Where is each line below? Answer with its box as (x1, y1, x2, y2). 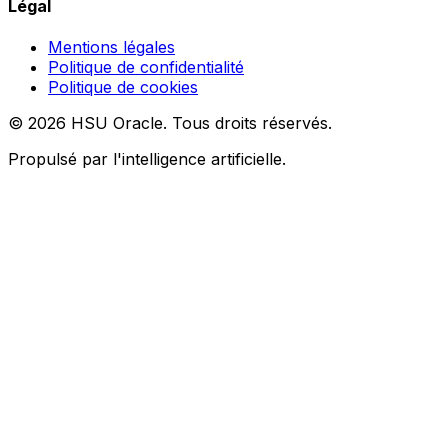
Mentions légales (48, 37, 175, 58)
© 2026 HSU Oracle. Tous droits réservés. (8, 113, 332, 134)
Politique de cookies (48, 77, 198, 98)
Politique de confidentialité (48, 57, 244, 78)
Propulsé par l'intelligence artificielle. (8, 149, 286, 170)
